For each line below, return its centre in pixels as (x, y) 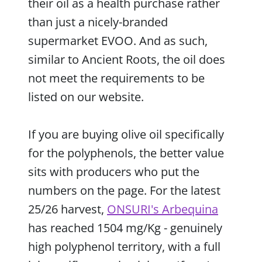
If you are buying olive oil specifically (126, 134)
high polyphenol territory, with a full (124, 246)
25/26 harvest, (68, 209)
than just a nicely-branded (98, 22)
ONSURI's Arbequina (163, 209)
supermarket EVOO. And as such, (118, 40)
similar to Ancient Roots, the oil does (127, 59)
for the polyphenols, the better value (126, 153)
